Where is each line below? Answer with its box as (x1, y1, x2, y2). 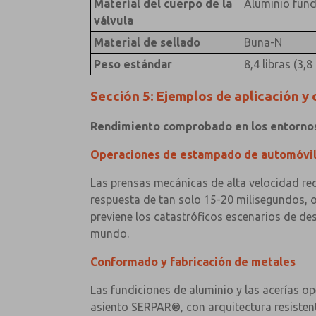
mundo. (90, 226, 129, 240)
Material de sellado (93, 35, 200, 49)
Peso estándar (93, 57, 172, 71)
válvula (93, 13, 133, 27)
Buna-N (243, 35, 282, 49)
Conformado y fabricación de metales (90, 255, 296, 268)
